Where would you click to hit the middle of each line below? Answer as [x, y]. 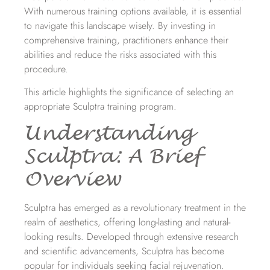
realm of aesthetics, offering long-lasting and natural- [127, 222]
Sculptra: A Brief [112, 157]
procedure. [46, 69]
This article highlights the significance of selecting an [129, 92]
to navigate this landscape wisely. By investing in [120, 25]
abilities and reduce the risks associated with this [120, 54]
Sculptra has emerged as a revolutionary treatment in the [135, 208]
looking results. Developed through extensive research [131, 237]
